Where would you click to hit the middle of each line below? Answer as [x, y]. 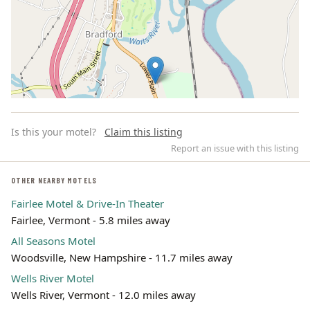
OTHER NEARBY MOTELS [54, 180]
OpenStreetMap [219, 217]
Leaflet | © [170, 217]
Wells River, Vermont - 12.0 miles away [103, 295]
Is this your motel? [54, 132]
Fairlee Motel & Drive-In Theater [88, 203]
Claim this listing [144, 132]
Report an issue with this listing [235, 148]
